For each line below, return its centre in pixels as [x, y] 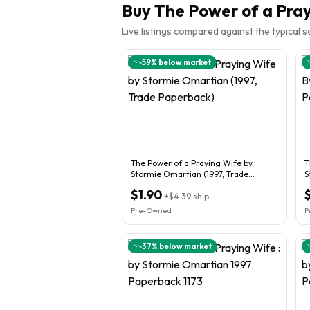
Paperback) [153, 185]
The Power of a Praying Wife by [192, 163]
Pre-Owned [151, 210]
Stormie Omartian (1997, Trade [190, 174]
